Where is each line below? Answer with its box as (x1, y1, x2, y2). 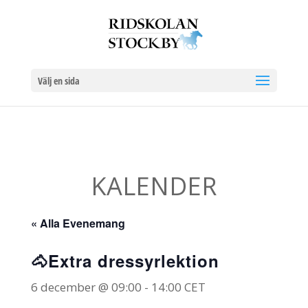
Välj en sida (37, 74, 80, 87)
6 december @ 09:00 (30, 279, 142, 295)
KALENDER (91, 169, 217, 203)
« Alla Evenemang (30, 215, 125, 231)
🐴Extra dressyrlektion (30, 249, 219, 272)
